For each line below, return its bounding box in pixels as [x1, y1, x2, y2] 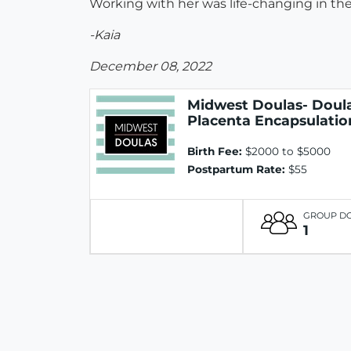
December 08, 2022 [89, 59, 212, 74]
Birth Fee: [187, 145, 242, 158]
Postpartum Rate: [187, 163, 285, 176]
